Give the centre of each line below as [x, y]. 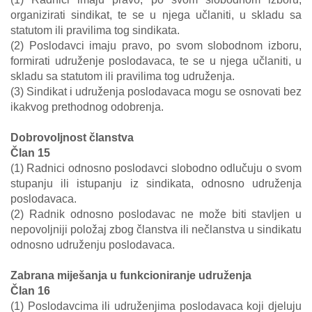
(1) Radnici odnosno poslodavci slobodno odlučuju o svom [156, 168]
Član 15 [30, 153]
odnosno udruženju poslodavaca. [93, 245]
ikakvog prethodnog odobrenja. [87, 107]
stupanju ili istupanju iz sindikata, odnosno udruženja [156, 184]
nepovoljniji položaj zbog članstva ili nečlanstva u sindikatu [156, 229]
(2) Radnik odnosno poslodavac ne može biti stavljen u [156, 214]
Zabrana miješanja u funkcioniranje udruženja [131, 275]
